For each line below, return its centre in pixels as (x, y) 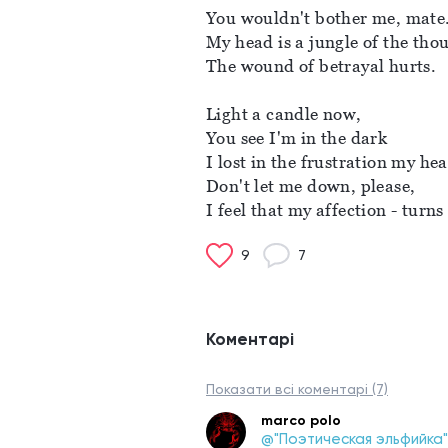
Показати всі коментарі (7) (297, 389)
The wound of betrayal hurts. (323, 66)
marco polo (301, 420)
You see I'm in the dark (297, 138)
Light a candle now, (286, 114)
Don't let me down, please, (313, 186)
